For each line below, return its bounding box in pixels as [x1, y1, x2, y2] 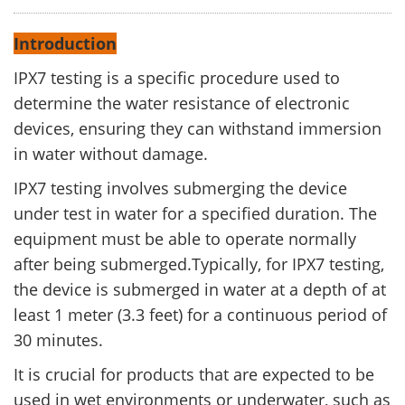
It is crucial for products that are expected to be [14, 363, 374, 386]
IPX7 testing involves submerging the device [14, 177, 347, 200]
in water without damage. [14, 143, 212, 165]
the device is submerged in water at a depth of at [14, 278, 386, 301]
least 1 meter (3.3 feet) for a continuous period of [14, 304, 387, 326]
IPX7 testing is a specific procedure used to [14, 67, 340, 89]
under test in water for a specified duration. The [14, 202, 377, 225]
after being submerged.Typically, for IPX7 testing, [14, 253, 384, 276]
